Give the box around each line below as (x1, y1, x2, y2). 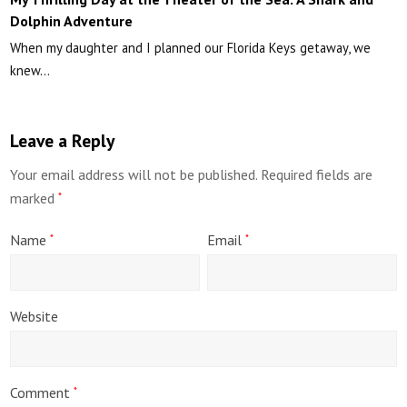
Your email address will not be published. (10, 165, 258, 184)
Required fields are (261, 165, 373, 184)
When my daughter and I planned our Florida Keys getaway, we (10, 39, 372, 57)
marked (10, 189, 59, 208)
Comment (10, 383, 74, 402)
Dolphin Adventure (10, 12, 134, 31)
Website (10, 307, 59, 326)
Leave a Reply (10, 129, 115, 153)
